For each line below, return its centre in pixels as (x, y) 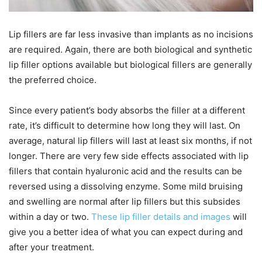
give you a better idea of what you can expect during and (126, 232)
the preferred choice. (53, 80)
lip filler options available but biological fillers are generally (130, 64)
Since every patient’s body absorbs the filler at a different (127, 110)
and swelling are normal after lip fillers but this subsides (125, 201)
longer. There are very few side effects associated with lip (129, 156)
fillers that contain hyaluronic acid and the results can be (125, 171)
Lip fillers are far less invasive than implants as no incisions (131, 34)
